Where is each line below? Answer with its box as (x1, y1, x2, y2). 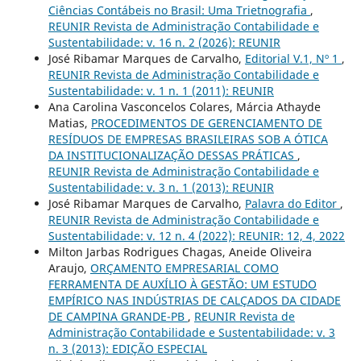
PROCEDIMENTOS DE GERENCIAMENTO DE (90, 115, 322, 131)
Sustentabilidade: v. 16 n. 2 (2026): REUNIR (48, 35, 280, 51)
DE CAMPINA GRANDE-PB (48, 309, 188, 325)
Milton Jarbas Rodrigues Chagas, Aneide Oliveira (48, 244, 312, 260)
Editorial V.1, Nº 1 (244, 51, 342, 67)
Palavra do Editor (244, 196, 340, 212)
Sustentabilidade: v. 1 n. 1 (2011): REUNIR (48, 83, 274, 99)
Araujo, (48, 260, 90, 276)
